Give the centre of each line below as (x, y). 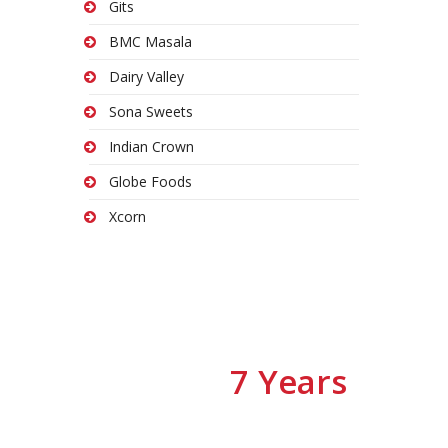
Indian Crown (151, 146)
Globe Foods (150, 181)
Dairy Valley (146, 76)
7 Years (288, 381)
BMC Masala (150, 41)
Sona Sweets (151, 111)
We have (165, 382)
